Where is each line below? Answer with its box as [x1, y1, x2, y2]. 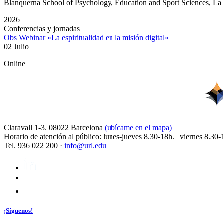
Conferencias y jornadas [4, 24, 80, 33]
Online [4, 59, 25, 68]
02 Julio [4, 42, 29, 51]
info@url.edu [64, 141, 106, 150]
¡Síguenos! [4, 207, 33, 215]
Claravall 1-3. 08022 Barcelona [4, 123, 105, 132]
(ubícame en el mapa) [105, 123, 172, 132]
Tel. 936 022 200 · [4, 141, 64, 150]
